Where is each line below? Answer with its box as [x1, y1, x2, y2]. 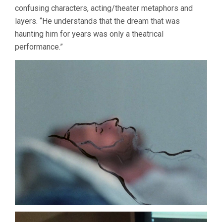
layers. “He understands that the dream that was [15, 16, 180, 26]
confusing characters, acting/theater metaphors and [15, 3, 193, 13]
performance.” [15, 42, 63, 52]
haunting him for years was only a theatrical [15, 29, 164, 39]
